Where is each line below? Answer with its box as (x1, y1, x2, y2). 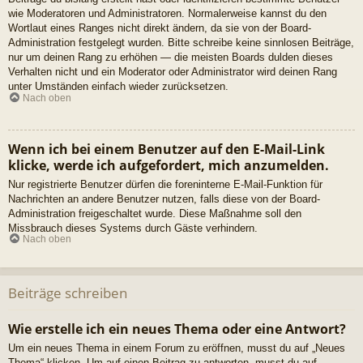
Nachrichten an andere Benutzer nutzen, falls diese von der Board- (8, 192, 320, 205)
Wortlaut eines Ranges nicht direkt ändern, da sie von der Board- (8, 22, 311, 35)
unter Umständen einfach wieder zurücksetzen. (8, 80, 228, 93)
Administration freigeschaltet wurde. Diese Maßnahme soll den (8, 207, 301, 220)
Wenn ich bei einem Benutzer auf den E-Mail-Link (8, 139, 325, 158)
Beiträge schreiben (8, 284, 127, 303)
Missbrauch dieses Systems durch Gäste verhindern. (8, 221, 258, 234)
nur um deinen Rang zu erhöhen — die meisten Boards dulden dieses (8, 51, 333, 64)
